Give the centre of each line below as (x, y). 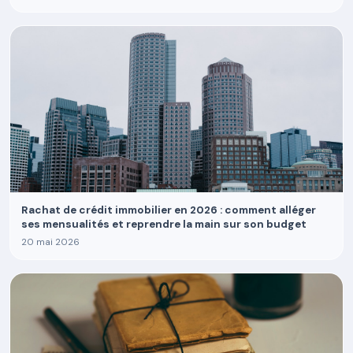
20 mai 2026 (50, 242)
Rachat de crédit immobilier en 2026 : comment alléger (169, 210)
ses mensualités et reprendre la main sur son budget (164, 224)
